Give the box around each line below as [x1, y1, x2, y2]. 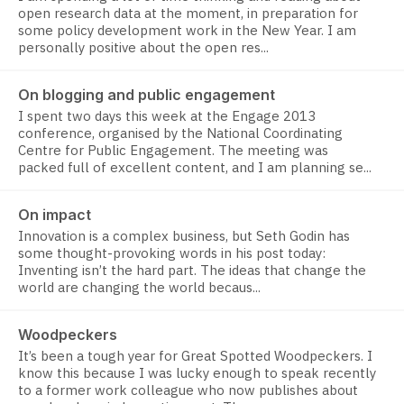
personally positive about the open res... [18, 39, 269, 57]
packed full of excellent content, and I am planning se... [18, 159, 372, 177]
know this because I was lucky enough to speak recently [18, 364, 376, 382]
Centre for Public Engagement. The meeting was [18, 142, 328, 160]
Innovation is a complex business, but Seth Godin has [18, 227, 350, 245]
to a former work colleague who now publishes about [18, 381, 358, 399]
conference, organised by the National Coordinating [18, 124, 343, 142]
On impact [18, 206, 91, 225]
